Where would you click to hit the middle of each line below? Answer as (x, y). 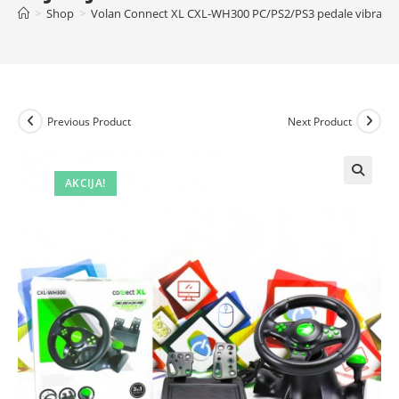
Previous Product (89, 121)
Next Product (320, 121)
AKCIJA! (85, 183)
